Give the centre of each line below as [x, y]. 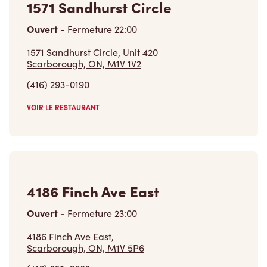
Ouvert [44, 146]
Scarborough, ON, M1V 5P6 [86, 181]
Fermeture [90, 147]
